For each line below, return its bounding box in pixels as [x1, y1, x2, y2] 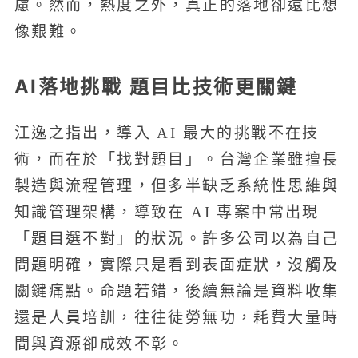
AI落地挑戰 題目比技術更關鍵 [14, 74, 298, 98]
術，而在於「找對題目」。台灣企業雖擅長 [14, 150, 340, 168]
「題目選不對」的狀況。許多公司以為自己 [14, 229, 340, 247]
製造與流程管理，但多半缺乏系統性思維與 [14, 177, 340, 194]
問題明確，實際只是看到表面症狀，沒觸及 [14, 256, 340, 273]
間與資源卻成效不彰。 [14, 335, 185, 352]
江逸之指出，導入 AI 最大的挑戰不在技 [14, 124, 320, 141]
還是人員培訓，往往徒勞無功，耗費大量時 [14, 308, 340, 326]
